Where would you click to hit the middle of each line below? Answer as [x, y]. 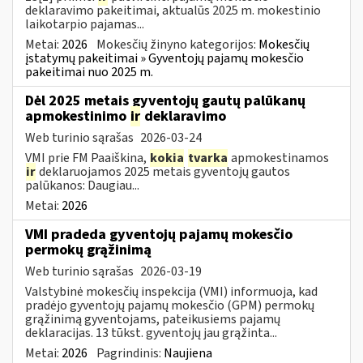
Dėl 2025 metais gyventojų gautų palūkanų [165, 100]
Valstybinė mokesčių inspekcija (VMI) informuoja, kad [171, 291]
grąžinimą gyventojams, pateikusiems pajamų [153, 319]
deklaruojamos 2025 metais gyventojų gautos [163, 171]
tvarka [208, 158]
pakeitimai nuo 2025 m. [89, 72]
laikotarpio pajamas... [85, 24]
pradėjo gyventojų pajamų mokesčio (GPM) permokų [170, 305]
